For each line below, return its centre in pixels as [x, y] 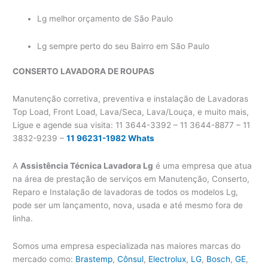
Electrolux [167, 259]
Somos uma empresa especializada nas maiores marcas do [127, 246]
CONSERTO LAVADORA [60, 71]
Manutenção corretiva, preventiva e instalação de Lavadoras [131, 99]
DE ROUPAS [131, 71]
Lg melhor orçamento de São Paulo [105, 18]
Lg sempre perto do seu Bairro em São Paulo [124, 46]
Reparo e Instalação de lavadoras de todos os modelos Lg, [126, 192]
